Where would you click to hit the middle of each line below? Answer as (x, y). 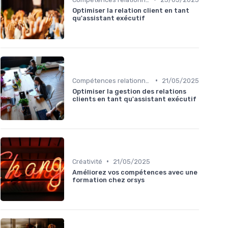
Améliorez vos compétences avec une (135, 172)
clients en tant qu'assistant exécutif (134, 99)
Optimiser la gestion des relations (129, 91)
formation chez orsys (108, 180)
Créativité (87, 161)
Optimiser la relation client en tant (131, 10)
